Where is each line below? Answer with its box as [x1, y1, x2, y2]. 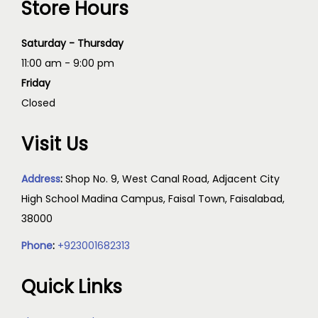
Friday [21, 76, 50, 90]
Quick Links [21, 274, 122, 300]
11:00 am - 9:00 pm [21, 56, 114, 70]
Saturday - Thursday [21, 36, 124, 50]
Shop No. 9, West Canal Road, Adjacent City [65, 172, 280, 186]
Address [21, 172, 60, 186]
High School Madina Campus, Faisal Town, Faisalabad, [21, 192, 285, 206]
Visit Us [21, 131, 88, 157]
